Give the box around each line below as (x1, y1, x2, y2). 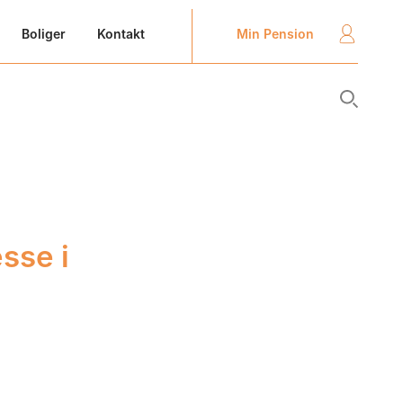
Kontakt (96, 26, 145, 41)
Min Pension (237, 25, 314, 41)
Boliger (21, 26, 66, 41)
